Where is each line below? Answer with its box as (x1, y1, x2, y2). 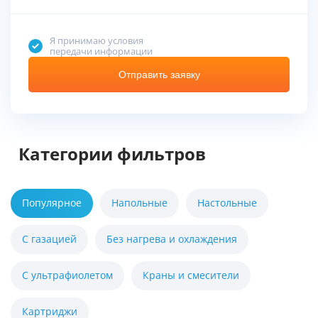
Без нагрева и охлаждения (106, 234, 237, 245)
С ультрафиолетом (22, 270, 113, 281)
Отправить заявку (118, 69, 200, 80)
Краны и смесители (143, 270, 239, 281)
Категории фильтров (18, 144, 206, 165)
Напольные (111, 197, 168, 209)
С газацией (22, 234, 77, 245)
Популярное (22, 197, 82, 209)
